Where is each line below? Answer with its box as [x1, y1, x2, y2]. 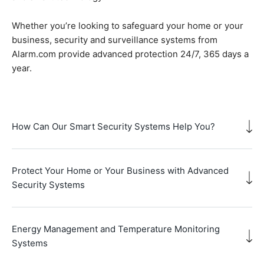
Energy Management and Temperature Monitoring [12, 223, 220, 235]
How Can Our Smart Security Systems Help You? [12, 120, 215, 132]
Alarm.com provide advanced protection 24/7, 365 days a [12, 48, 249, 60]
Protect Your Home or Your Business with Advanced [12, 164, 229, 176]
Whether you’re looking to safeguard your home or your [12, 19, 243, 31]
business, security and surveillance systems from [12, 34, 217, 45]
